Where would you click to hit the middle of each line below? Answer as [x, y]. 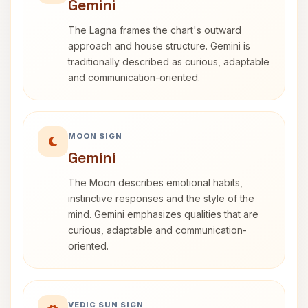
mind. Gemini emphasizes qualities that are [163, 214]
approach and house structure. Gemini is [159, 46]
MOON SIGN [95, 136]
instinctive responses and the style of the [161, 198]
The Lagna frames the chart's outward [155, 30]
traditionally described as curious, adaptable [169, 62]
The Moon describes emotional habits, [155, 183]
